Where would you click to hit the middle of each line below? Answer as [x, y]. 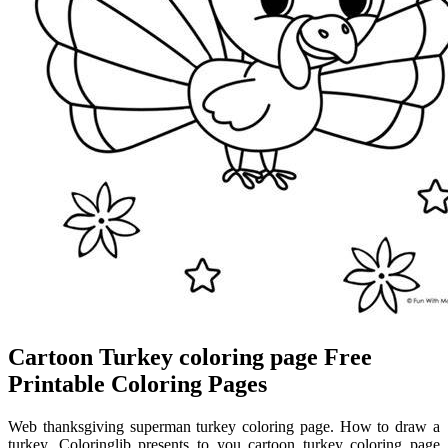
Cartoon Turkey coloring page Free [190, 357]
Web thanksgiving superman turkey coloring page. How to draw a [224, 426]
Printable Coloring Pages [137, 384]
